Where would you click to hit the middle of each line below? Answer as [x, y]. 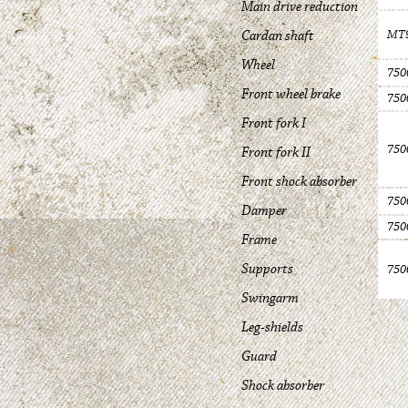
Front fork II [276, 152]
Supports [267, 269]
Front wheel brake [291, 94]
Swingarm [270, 298]
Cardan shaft [278, 36]
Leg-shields [272, 327]
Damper [264, 210]
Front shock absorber [299, 181]
